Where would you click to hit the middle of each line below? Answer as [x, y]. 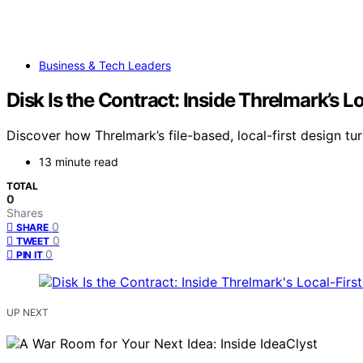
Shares [25, 213]
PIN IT [30, 255]
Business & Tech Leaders [105, 65]
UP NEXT [28, 313]
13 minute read [79, 162]
